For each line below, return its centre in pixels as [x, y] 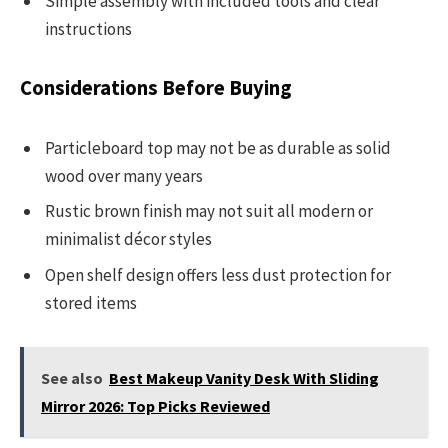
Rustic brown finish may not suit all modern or [209, 211]
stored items [91, 302]
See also [72, 378]
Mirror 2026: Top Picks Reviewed [155, 406]
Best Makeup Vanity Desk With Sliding [244, 378]
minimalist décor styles [128, 239]
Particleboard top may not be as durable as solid [218, 147]
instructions [88, 28]
